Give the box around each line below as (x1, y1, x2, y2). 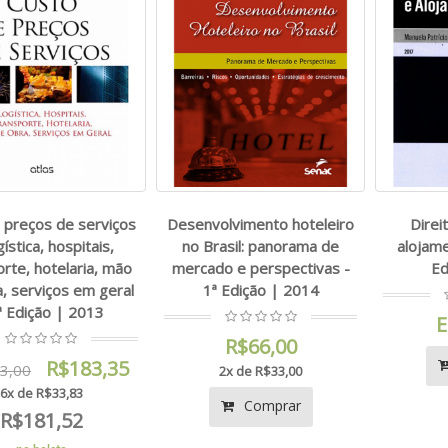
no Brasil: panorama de (182, 236, 340, 257)
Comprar (239, 396, 301, 416)
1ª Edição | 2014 (202, 280, 319, 301)
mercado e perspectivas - (171, 258, 350, 279)
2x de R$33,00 (219, 362, 303, 381)
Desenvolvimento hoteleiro (167, 214, 355, 235)
